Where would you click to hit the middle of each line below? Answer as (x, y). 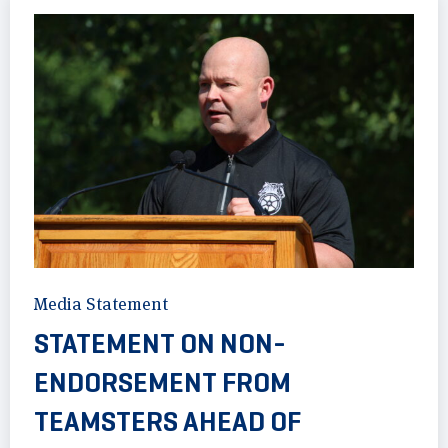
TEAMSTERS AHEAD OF (167, 421)
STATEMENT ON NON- (160, 343)
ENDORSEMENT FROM (162, 382)
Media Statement (101, 303)
